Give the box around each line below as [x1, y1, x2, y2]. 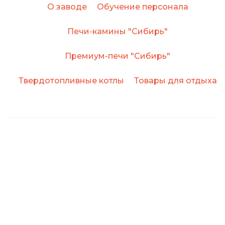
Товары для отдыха [134, 75, 217, 85]
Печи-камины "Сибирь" [67, 26, 168, 36]
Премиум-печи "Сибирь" [65, 51, 170, 61]
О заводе [47, 2, 87, 12]
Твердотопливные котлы [18, 75, 124, 85]
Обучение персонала [96, 2, 188, 12]
